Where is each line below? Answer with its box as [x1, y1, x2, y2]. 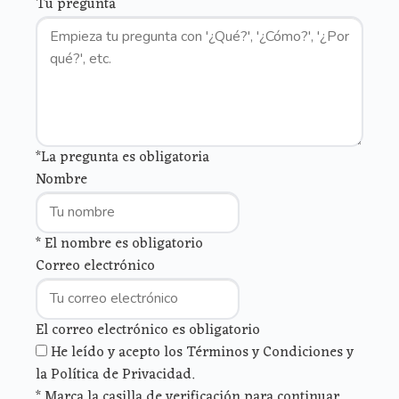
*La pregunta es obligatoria [36, 145, 209, 171]
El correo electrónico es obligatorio [36, 318, 260, 344]
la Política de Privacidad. [36, 362, 194, 388]
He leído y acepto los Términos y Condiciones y [51, 340, 354, 366]
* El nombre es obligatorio [36, 232, 203, 257]
